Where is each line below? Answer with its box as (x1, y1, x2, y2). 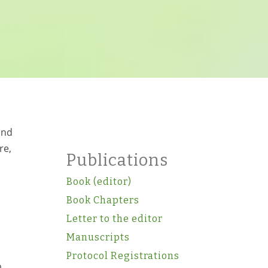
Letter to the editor (66, 213, 163, 224)
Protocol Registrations (66, 250, 179, 261)
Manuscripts (66, 232, 130, 243)
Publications (66, 151, 168, 170)
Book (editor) (66, 176, 132, 187)
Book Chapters (66, 194, 139, 206)
